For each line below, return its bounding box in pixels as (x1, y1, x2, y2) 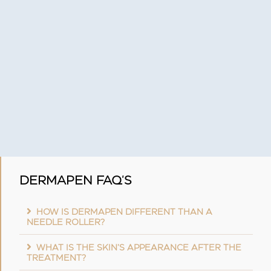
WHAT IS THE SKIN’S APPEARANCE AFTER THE (36, 244, 241, 252)
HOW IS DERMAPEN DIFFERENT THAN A (36, 209, 212, 217)
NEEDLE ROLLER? (27, 219, 105, 227)
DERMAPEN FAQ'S (19, 175, 132, 187)
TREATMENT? (27, 255, 86, 263)
